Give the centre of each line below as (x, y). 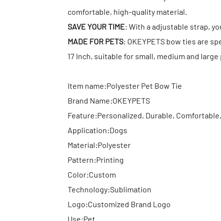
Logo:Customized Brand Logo (119, 204)
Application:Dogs (97, 130)
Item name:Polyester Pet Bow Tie (125, 85)
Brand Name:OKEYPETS (109, 100)
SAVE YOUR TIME (96, 26)
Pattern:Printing (96, 159)
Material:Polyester (99, 145)
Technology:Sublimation (110, 189)
